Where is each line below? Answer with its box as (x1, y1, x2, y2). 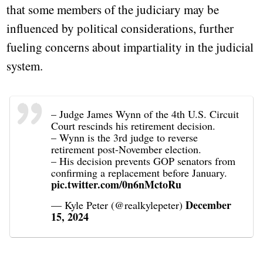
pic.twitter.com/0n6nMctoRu (51, 177, 182, 193)
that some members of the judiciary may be (6, 1, 220, 18)
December (186, 197, 232, 213)
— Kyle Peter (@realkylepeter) (51, 198, 186, 213)
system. (6, 58, 43, 75)
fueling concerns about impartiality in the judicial (6, 39, 254, 56)
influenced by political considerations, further (6, 20, 234, 37)
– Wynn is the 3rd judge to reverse (51, 130, 198, 145)
